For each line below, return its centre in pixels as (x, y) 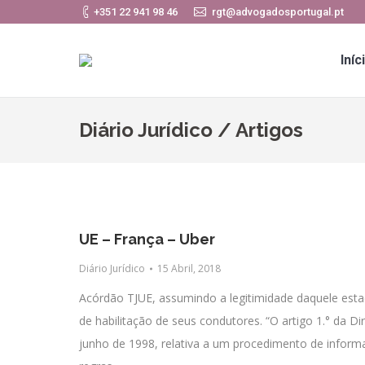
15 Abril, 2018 (189, 268)
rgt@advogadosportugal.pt (278, 12)
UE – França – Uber (147, 239)
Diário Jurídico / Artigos (191, 130)
